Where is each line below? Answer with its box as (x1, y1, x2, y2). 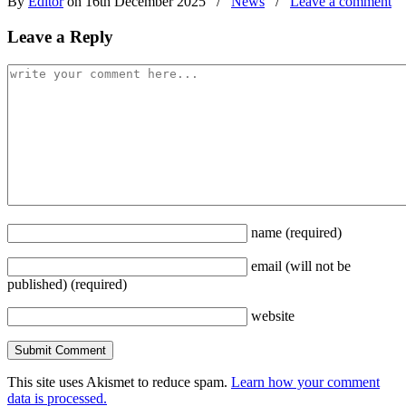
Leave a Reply (7, 27, 113, 47)
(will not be (285, 257, 351, 274)
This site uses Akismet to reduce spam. (7, 373, 231, 390)
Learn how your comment (231, 373, 380, 390)
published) (7, 275, 67, 292)
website (251, 307, 295, 324)
